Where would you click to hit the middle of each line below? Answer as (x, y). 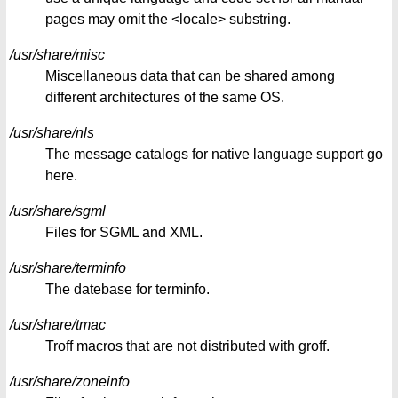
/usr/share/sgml (58, 211)
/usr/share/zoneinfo (70, 382)
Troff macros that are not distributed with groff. (187, 346)
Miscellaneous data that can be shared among (190, 76)
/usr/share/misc (57, 55)
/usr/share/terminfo (68, 268)
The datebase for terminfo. (127, 290)
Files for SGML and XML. (124, 233)
